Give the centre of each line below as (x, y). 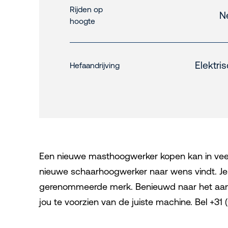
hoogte (82, 21)
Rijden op (86, 9)
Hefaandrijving (95, 65)
